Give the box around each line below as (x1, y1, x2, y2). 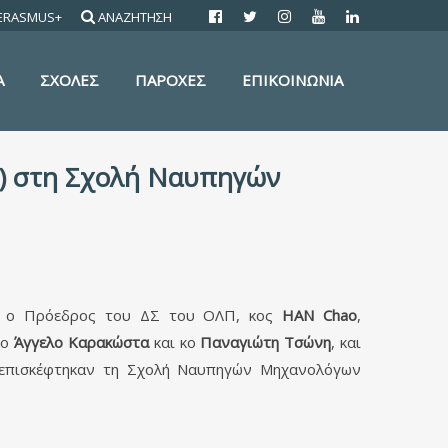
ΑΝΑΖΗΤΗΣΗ (98, 8, 172, 26)
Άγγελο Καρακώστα (14, 332, 150, 352)
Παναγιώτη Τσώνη (200, 332, 332, 352)
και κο (149, 332, 201, 352)
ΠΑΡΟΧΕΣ (135, 70, 206, 90)
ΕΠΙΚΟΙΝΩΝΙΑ (242, 70, 343, 90)
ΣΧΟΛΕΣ (40, 70, 99, 90)
